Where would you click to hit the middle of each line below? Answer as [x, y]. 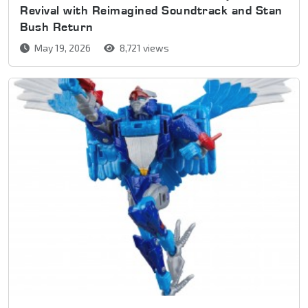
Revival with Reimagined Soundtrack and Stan [151, 10]
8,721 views [143, 47]
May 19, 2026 [63, 47]
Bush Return [57, 26]
